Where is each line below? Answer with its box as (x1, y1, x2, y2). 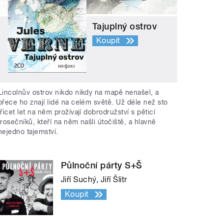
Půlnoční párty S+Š (61, 160, 142, 171)
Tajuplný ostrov (92, 21, 157, 31)
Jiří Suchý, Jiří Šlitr (61, 175, 127, 185)
